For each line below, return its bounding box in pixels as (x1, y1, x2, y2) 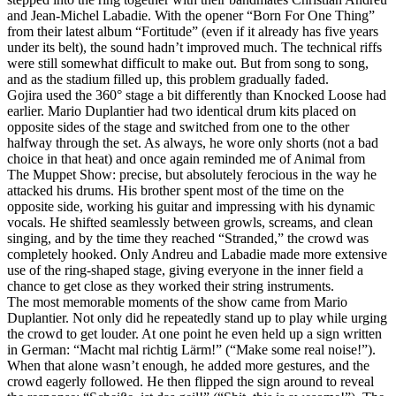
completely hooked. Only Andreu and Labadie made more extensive (7, 246, 387, 262)
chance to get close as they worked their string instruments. (7, 278, 334, 293)
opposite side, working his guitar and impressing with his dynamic (7, 198, 375, 214)
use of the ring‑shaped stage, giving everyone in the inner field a (7, 262, 363, 278)
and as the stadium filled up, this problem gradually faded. (7, 71, 329, 87)
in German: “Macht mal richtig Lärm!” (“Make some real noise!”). (7, 341, 376, 357)
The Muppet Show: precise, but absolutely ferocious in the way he (7, 166, 377, 182)
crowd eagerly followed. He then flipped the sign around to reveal (7, 373, 374, 389)
